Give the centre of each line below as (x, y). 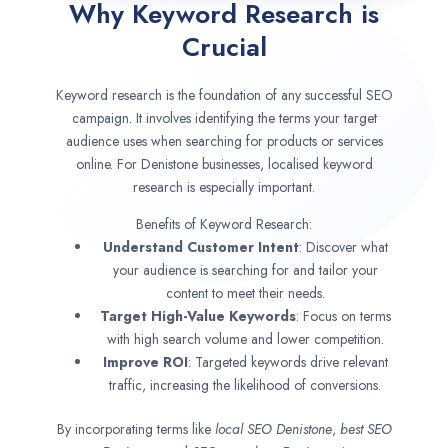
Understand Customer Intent (200, 247)
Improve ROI (145, 362)
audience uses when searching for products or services (224, 141)
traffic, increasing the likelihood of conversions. (245, 385)
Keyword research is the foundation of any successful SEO (224, 95)
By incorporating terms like (135, 429)
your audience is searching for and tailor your (245, 270)
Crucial (224, 47)
